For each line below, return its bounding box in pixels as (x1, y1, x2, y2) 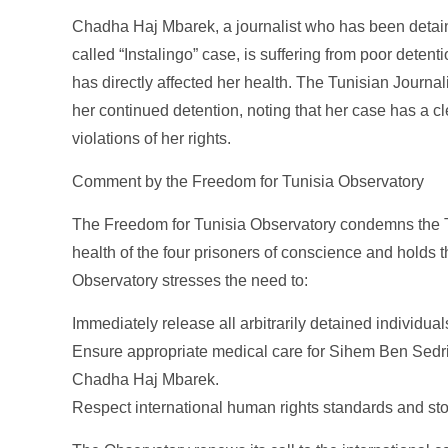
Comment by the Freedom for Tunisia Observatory (72, 173, 424, 190)
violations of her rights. (72, 130, 231, 147)
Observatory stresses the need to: (72, 272, 308, 289)
